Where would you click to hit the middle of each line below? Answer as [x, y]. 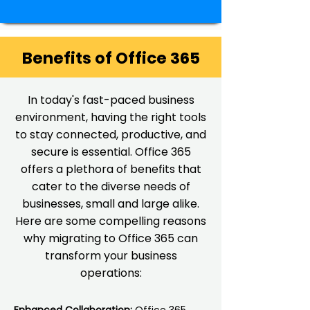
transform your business [111, 256]
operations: [111, 273]
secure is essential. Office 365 [111, 152]
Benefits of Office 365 [111, 58]
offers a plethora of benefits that [111, 169]
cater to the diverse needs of [111, 186]
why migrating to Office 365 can [111, 238]
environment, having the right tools [111, 117]
